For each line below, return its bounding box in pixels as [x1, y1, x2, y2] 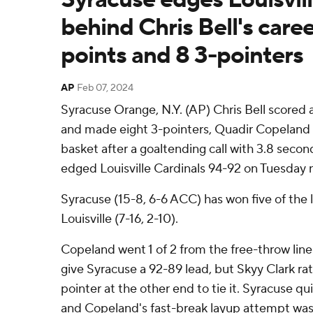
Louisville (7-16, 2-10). [61, 211, 178, 227]
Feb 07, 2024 [77, 82, 133, 94]
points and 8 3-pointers [61, 41, 303, 71]
